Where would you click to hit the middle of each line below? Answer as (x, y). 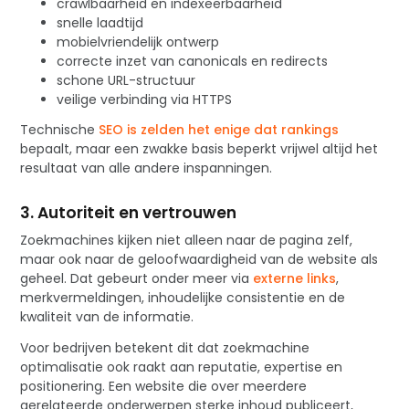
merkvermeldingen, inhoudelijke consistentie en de (183, 298)
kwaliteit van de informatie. (107, 317)
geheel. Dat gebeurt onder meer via (137, 279)
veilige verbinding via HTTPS (145, 100)
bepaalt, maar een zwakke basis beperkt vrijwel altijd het (199, 149)
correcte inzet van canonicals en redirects (193, 62)
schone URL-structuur (126, 81)
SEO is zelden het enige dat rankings (219, 130)
